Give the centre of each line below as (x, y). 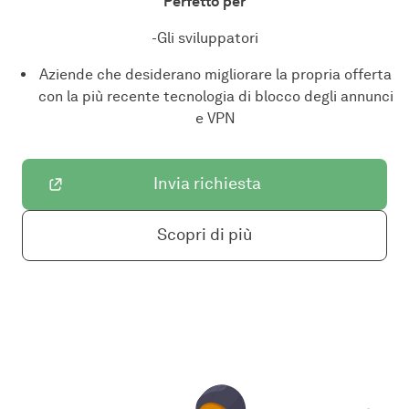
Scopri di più (204, 235)
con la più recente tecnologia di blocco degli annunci (215, 96)
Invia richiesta (207, 184)
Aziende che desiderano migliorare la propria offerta (215, 74)
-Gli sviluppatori (204, 37)
